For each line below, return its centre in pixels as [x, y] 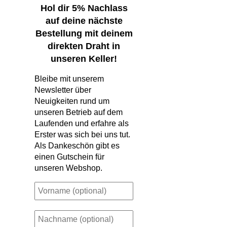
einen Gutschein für [69, 157]
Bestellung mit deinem [84, 34]
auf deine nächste [84, 21]
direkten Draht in [84, 46]
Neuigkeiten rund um [72, 101]
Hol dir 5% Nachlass [84, 8]
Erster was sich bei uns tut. [82, 135]
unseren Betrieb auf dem [79, 112]
